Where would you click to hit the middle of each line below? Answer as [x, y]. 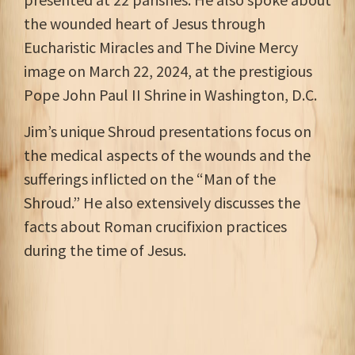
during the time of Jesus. [105, 250]
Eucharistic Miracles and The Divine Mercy [161, 47]
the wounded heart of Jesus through [145, 23]
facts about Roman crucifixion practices [155, 226]
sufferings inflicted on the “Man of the [150, 179]
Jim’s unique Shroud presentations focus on [168, 131]
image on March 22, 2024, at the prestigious [168, 71]
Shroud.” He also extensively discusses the [162, 202]
